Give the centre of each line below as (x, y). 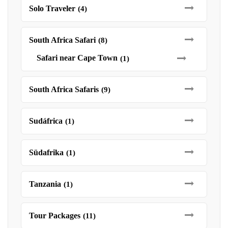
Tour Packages (55, 216)
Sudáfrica (46, 121)
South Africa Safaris (64, 89)
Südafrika (46, 152)
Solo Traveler (52, 8)
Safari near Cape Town (77, 58)
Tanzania (45, 184)
